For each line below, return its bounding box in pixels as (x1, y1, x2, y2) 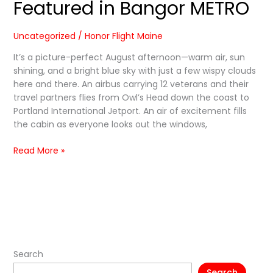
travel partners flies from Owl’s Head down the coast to (13, 91, 249, 104)
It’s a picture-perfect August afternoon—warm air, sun (13, 51, 245, 64)
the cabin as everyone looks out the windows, (13, 118, 207, 131)
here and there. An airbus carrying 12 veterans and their (13, 78, 249, 91)
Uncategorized (13, 30, 76, 43)
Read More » (13, 144, 65, 157)
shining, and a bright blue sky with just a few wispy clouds (13, 65, 256, 77)
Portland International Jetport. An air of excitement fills (13, 105, 247, 118)
